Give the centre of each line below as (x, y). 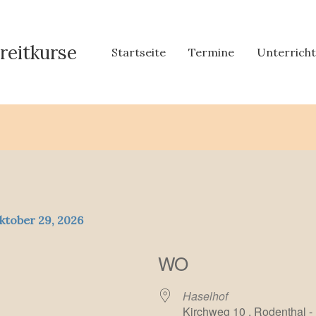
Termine (212, 52)
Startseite (139, 52)
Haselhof (205, 296)
